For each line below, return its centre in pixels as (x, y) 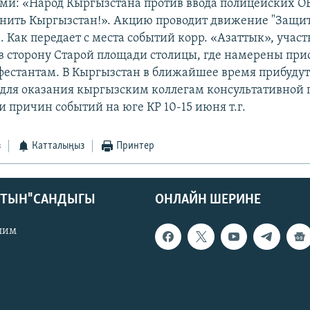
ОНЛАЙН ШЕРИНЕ (208, 200)
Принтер (135, 146)
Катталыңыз (58, 146)
